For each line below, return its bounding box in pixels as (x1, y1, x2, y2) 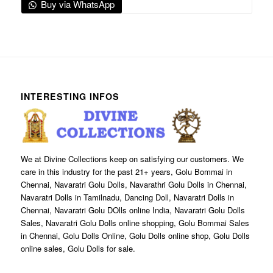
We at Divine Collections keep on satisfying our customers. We (20, 153, 244, 165)
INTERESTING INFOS (20, 90, 119, 103)
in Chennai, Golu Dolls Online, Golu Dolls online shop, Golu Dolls (20, 230, 250, 242)
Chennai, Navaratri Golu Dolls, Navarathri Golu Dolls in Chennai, (20, 179, 247, 191)
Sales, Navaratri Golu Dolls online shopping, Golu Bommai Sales (20, 217, 249, 229)
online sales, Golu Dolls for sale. (20, 243, 135, 255)
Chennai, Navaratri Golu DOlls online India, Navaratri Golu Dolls (20, 204, 245, 216)
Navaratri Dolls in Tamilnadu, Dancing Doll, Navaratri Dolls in (20, 191, 234, 204)
